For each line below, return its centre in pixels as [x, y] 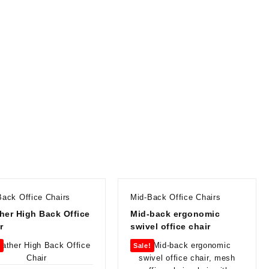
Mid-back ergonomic [175, 213]
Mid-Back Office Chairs [176, 197]
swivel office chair [171, 226]
